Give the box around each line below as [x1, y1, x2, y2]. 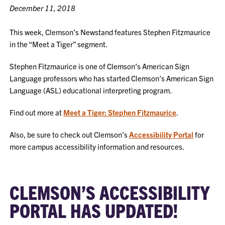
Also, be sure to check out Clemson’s [10, 129, 130, 139]
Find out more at [10, 107, 64, 117]
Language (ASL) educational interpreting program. [10, 85, 172, 95]
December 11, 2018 [10, 3, 76, 13]
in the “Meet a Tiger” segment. [10, 39, 108, 49]
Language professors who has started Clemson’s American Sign [10, 73, 214, 83]
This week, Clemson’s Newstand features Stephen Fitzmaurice [10, 27, 211, 37]
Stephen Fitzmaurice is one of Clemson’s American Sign [10, 61, 190, 71]
